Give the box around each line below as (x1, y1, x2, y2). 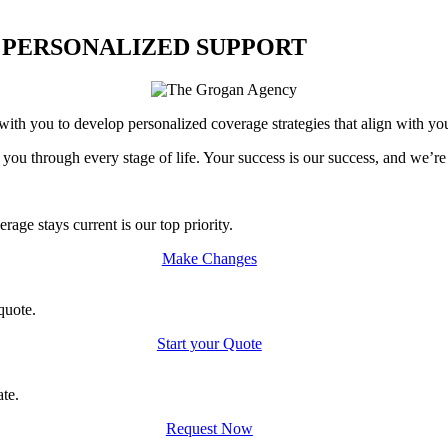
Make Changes (161, 249, 257, 267)
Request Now (165, 419, 253, 437)
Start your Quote (156, 334, 262, 352)
